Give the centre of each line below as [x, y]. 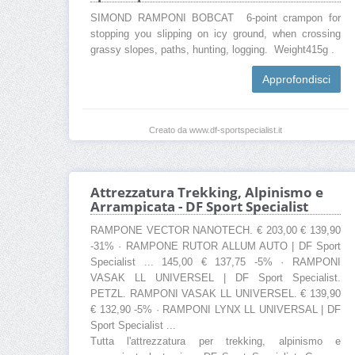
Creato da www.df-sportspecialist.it [216, 130]
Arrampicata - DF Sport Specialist [199, 207]
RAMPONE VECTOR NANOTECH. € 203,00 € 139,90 [216, 231]
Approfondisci [296, 80]
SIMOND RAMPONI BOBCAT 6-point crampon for [216, 19]
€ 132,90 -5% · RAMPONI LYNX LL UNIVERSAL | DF [216, 310]
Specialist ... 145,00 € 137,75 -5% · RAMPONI [216, 263]
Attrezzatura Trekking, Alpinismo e [207, 193]
